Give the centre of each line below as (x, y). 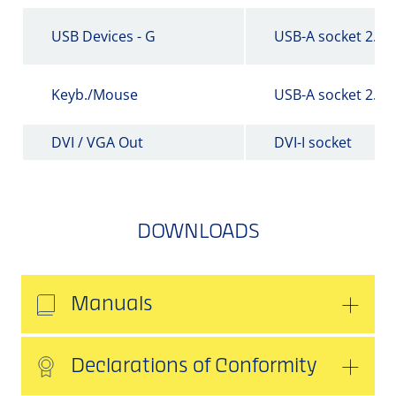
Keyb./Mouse (95, 95)
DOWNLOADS (198, 233)
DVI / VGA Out (97, 143)
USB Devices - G (103, 37)
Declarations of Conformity (194, 367)
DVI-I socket (313, 143)
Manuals (112, 305)
